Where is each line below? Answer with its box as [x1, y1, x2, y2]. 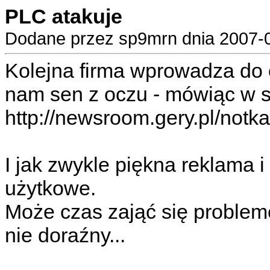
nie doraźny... [5, 224, 125, 246]
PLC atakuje [5, 5, 122, 28]
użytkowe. [5, 177, 96, 199]
